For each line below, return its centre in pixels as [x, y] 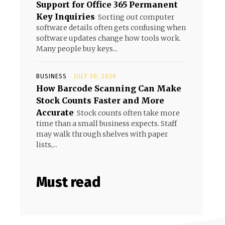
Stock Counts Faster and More [100, 100]
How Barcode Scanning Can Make [109, 88]
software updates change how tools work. [108, 38]
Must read [68, 182]
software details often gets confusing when [111, 28]
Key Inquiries [66, 17]
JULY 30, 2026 [95, 76]
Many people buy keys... [77, 49]
